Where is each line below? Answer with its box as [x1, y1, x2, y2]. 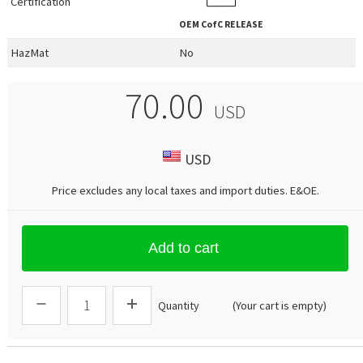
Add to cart [147, 239, 219, 256]
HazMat [11, 45, 49, 61]
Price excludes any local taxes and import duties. [51, 183, 290, 199]
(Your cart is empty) [233, 297, 327, 313]
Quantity [158, 297, 199, 313]
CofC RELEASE [199, 19, 264, 31]
